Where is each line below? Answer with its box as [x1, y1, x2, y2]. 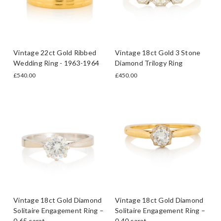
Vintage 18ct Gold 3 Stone [115, 48, 201, 57]
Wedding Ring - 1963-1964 [13, 58, 99, 67]
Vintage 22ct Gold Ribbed [13, 48, 96, 57]
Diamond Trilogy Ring [115, 58, 183, 67]
